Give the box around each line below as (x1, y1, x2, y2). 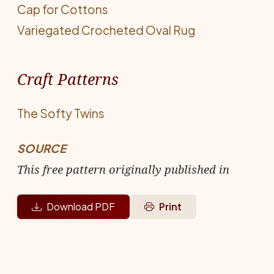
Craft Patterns (17, 68, 119, 89)
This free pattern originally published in (17, 161, 229, 177)
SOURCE (17, 141, 66, 155)
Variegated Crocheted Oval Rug (17, 23, 195, 37)
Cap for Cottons (17, 2, 108, 17)
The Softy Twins (17, 106, 105, 120)
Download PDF (46, 200, 115, 213)
